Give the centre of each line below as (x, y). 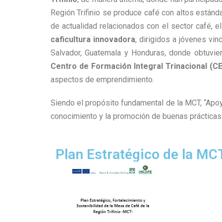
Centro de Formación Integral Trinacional (129, 66)
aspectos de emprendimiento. (102, 80)
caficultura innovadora (93, 39)
